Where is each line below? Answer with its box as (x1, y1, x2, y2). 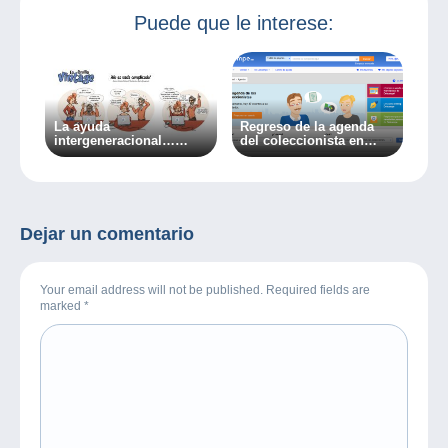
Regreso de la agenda (240, 119, 375, 135)
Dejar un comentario (20, 223, 194, 244)
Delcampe (240, 147, 302, 163)
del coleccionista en (240, 133, 365, 149)
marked (40, 298, 84, 313)
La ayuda (53, 119, 110, 135)
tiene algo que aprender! (53, 161, 205, 177)
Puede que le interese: (134, 11, 334, 34)
